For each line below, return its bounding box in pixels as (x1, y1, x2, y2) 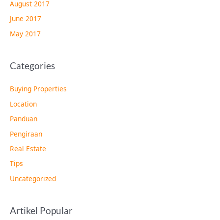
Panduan (10, 114, 37, 124)
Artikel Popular (10, 205, 73, 217)
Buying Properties (10, 84, 67, 94)
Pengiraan (10, 129, 42, 138)
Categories (10, 60, 55, 72)
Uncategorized (10, 173, 56, 183)
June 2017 (10, 14, 41, 24)
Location (10, 99, 37, 109)
